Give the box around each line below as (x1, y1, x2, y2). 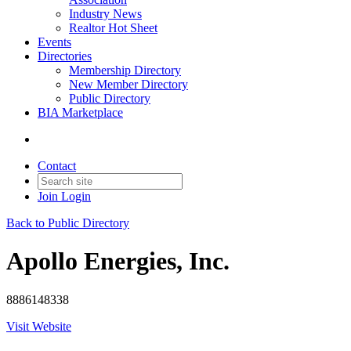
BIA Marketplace (38, 106, 123, 119)
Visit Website (6, 319, 71, 333)
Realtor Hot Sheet (69, 21, 157, 34)
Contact (38, 159, 76, 172)
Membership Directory (69, 63, 181, 77)
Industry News (69, 7, 142, 20)
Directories (38, 49, 92, 63)
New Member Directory (69, 78, 188, 91)
